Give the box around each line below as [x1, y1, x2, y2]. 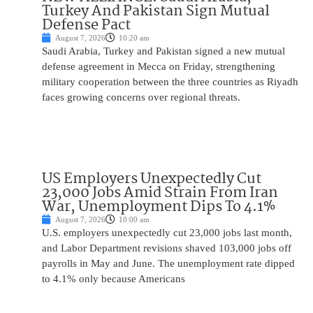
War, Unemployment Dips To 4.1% [42, 194, 275, 219]
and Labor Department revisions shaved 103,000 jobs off [42, 242, 291, 254]
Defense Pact [42, 13, 131, 37]
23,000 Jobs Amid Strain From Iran [42, 180, 278, 205]
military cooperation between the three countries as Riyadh [42, 75, 298, 87]
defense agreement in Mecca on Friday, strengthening [42, 60, 275, 72]
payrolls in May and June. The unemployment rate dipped [42, 257, 295, 269]
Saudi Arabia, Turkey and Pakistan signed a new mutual [42, 45, 285, 57]
